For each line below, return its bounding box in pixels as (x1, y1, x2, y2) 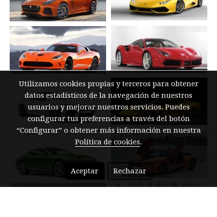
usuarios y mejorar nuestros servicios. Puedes (27, 102, 190, 111)
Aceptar (71, 166, 98, 175)
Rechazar (113, 166, 146, 175)
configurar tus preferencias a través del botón (27, 114, 190, 123)
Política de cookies (75, 137, 140, 146)
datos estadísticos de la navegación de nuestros (25, 91, 192, 100)
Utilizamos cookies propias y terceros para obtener (18, 79, 199, 88)
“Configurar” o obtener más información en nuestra (16, 125, 201, 135)
